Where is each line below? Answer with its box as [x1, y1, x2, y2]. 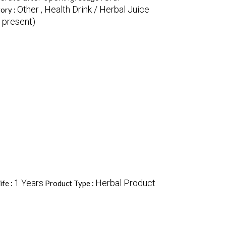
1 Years [14, 178, 43, 189]
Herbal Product [95, 178, 155, 189]
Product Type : [44, 179, 95, 188]
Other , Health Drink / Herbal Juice [17, 4, 149, 15]
